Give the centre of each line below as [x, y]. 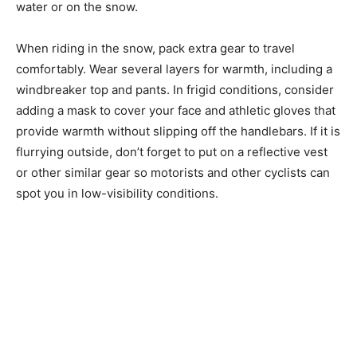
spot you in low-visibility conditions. [117, 193]
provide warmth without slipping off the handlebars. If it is [178, 131]
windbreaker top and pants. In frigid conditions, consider [175, 89]
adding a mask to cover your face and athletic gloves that [176, 110]
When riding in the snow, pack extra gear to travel [155, 48]
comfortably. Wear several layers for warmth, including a [174, 69]
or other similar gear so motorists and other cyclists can [173, 172]
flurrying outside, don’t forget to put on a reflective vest [172, 151]
